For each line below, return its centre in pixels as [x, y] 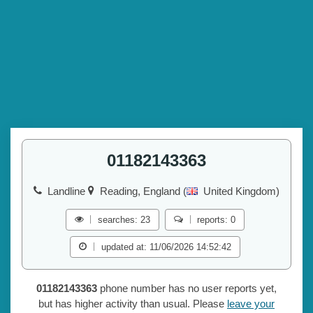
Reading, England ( [143, 191]
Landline [68, 191]
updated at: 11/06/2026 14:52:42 [166, 247]
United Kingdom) [241, 191]
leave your [251, 304]
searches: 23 [124, 220]
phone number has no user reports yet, [187, 289]
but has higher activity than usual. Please [133, 304]
